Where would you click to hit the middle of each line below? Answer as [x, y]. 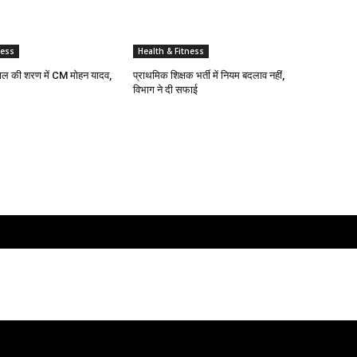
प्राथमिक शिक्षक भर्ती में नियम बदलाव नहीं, [209, 76]
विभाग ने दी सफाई [166, 90]
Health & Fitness [171, 51]
